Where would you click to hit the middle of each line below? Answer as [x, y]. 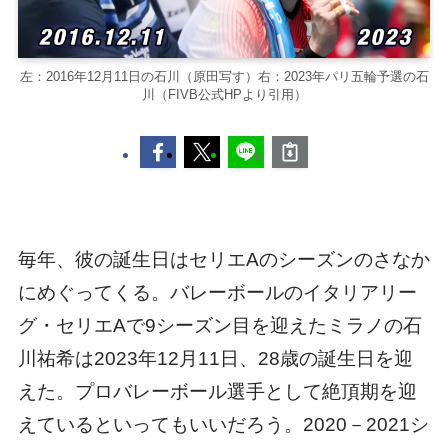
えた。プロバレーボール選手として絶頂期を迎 [217, 392]
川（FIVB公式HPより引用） [224, 94]
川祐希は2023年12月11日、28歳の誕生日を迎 [215, 359]
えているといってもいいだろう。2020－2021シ [223, 425]
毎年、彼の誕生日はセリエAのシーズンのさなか [223, 260]
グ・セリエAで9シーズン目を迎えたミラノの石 [219, 326]
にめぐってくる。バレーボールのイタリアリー [217, 293]
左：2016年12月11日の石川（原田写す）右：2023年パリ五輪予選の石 [224, 76]
